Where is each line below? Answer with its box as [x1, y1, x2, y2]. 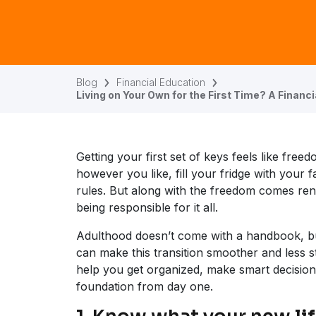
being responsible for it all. [76, 200, 218, 214]
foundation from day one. [76, 279, 213, 293]
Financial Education [116, 76, 205, 88]
